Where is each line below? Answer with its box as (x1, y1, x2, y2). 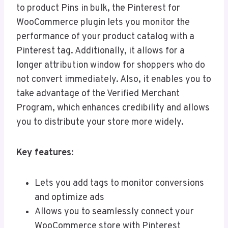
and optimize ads (35, 191, 104, 204)
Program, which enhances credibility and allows (16, 102, 210, 114)
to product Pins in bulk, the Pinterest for (16, 2, 180, 14)
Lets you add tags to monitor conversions (35, 177, 204, 189)
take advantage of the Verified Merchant (16, 88, 180, 100)
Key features (16, 147, 71, 159)
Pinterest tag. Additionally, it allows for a (16, 45, 185, 57)
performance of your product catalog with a (16, 31, 194, 43)
